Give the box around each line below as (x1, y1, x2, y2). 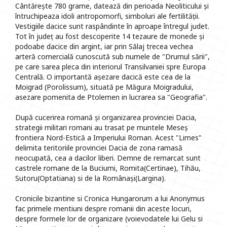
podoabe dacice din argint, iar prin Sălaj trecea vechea (15, 42, 193, 52)
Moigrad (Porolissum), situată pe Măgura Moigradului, (15, 82, 194, 92)
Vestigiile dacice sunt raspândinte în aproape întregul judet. (15, 21, 209, 31)
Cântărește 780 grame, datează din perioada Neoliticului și (15, 1, 209, 11)
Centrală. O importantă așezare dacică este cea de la (15, 72, 191, 82)
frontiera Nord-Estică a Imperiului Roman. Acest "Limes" (15, 133, 202, 143)
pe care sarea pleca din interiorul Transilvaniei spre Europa (15, 62, 206, 72)
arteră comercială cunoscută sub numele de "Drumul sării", (15, 52, 210, 62)
